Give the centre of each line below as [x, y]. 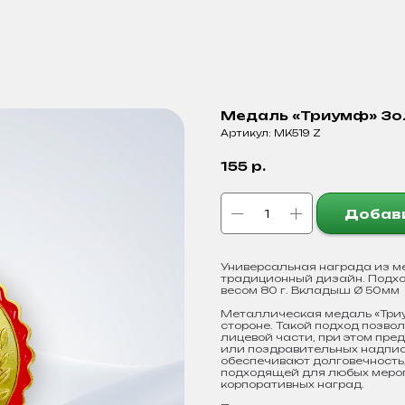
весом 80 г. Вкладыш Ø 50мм [310, 291]
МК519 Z [297, 133]
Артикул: [247, 133]
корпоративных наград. [292, 385]
